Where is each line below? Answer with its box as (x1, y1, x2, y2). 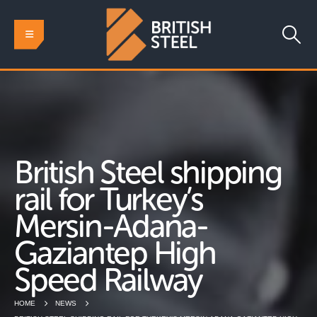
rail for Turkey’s (14, 180, 203, 219)
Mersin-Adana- (14, 207, 208, 246)
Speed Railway (14, 261, 202, 300)
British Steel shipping (14, 154, 282, 192)
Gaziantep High (14, 234, 216, 273)
